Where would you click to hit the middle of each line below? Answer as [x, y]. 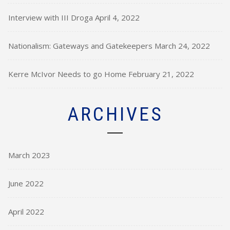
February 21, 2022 [161, 74]
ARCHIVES [115, 114]
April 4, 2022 [117, 17]
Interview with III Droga [51, 17]
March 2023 [29, 155]
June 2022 [26, 183]
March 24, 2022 [182, 45]
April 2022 [26, 211]
